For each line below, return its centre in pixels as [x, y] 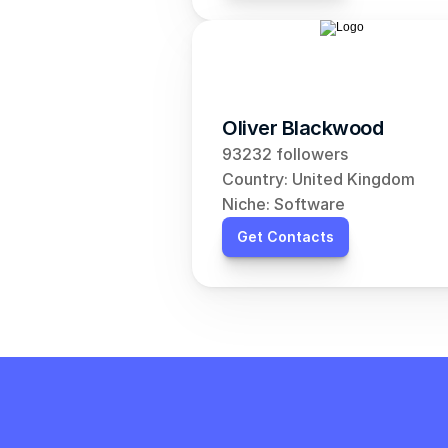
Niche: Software [283, 204]
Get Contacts [285, 236]
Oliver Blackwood [302, 128]
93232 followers [285, 154]
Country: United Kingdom [318, 179]
